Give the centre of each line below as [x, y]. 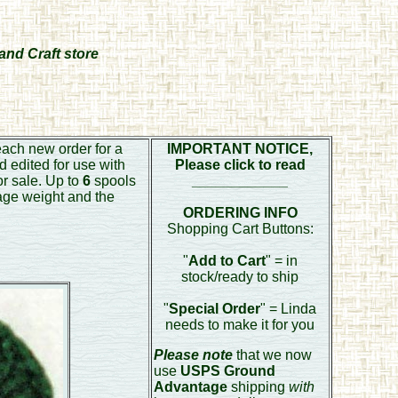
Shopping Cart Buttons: [240, 229]
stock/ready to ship [240, 277]
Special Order [215, 309]
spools [113, 181]
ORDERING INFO [240, 213]
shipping [259, 387]
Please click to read [240, 165]
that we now [272, 355]
